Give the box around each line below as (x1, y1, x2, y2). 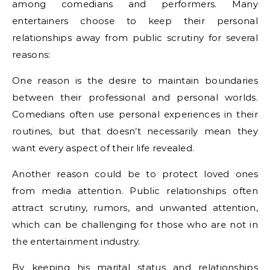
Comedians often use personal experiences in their (12, 108, 258, 121)
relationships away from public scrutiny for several (12, 32, 258, 44)
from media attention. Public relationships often (12, 185, 258, 197)
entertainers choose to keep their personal (12, 15, 258, 27)
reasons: (12, 49, 51, 61)
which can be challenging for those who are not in (12, 219, 258, 231)
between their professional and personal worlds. (12, 92, 258, 104)
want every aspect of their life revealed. (12, 142, 195, 154)
